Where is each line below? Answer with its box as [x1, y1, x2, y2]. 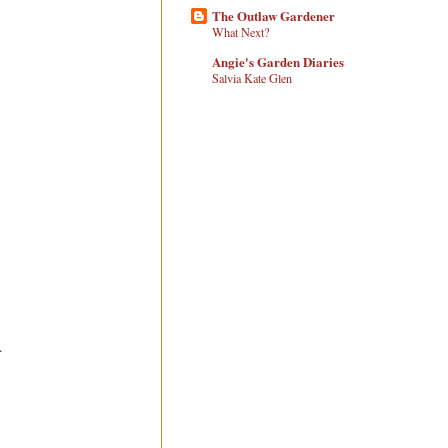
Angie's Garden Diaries [212, 51, 344, 71]
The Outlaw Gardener [212, 6, 335, 26]
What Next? [212, 24, 269, 41]
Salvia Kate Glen [212, 69, 292, 86]
